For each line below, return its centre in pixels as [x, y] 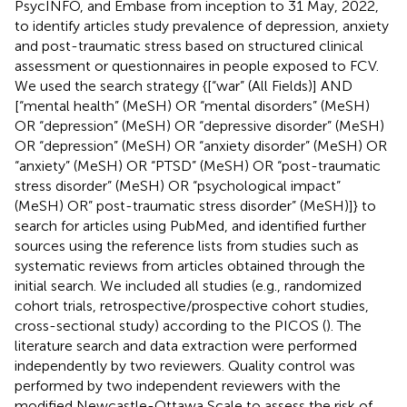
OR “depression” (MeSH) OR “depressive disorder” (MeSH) [199, 125]
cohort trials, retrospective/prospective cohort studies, [192, 305]
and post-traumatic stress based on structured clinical [189, 45]
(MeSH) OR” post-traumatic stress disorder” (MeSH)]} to [195, 205]
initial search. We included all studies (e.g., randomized [188, 285]
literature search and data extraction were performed [186, 345]
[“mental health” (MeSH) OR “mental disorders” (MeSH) [192, 105]
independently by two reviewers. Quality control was [185, 365]
